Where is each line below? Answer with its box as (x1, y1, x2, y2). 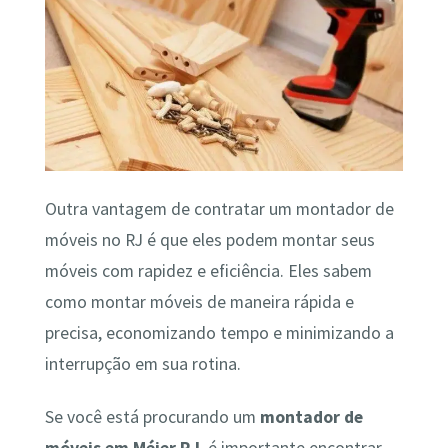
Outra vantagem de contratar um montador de (44, 197, 394, 220)
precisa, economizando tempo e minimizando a (44, 321, 394, 344)
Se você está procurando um (44, 406, 260, 429)
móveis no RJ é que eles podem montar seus (44, 228, 375, 251)
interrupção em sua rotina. (44, 352, 241, 375)
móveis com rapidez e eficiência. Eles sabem (44, 259, 372, 282)
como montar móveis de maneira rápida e (44, 290, 354, 313)
